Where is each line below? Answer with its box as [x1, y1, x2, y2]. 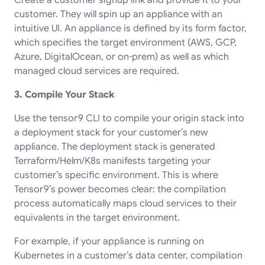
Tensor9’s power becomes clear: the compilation [14, 183, 226, 195]
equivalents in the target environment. [14, 211, 180, 224]
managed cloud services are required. [14, 64, 182, 77]
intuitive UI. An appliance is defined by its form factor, [14, 22, 247, 34]
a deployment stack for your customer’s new [14, 126, 208, 138]
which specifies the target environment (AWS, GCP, [14, 36, 237, 49]
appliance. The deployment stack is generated [14, 140, 215, 153]
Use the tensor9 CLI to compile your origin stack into [14, 112, 244, 124]
